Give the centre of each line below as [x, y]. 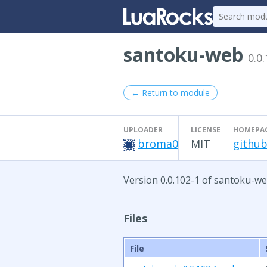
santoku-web [186, 55]
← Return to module [170, 93]
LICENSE [206, 130]
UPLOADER [143, 130]
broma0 [158, 144]
